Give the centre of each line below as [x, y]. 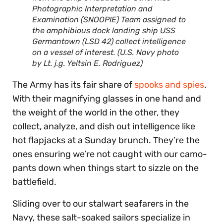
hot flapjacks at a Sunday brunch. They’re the [106, 140]
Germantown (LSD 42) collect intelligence [109, 41]
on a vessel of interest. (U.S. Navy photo [106, 52]
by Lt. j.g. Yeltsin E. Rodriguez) [87, 63]
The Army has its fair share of [73, 84]
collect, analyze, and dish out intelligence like [104, 126]
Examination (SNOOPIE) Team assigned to [109, 19]
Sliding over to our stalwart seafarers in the [101, 203]
